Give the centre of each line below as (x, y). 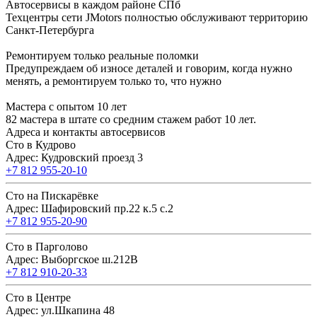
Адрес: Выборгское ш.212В (72, 260)
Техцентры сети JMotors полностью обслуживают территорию (157, 18)
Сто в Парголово (47, 247)
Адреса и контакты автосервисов (86, 132)
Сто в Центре (38, 298)
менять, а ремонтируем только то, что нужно (114, 81)
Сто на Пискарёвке (52, 196)
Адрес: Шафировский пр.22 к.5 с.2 (90, 209)
